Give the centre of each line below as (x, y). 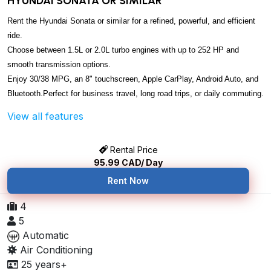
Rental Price (132, 150)
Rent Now (128, 181)
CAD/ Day (141, 163)
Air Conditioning (55, 250)
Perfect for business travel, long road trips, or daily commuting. (153, 94)
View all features (45, 116)
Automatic (44, 236)
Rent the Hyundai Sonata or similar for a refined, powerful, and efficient (131, 21)
